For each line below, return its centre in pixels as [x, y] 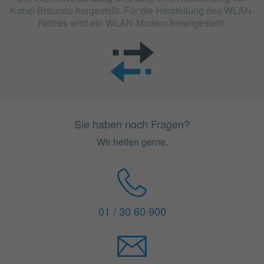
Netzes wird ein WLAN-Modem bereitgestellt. [132, 22]
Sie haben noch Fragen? [132, 123]
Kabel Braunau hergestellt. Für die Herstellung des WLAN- [132, 10]
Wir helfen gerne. [132, 141]
